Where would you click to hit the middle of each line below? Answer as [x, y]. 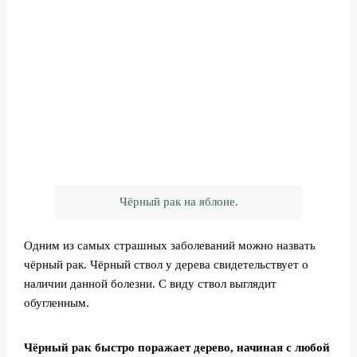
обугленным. [57, 302]
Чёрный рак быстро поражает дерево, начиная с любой [177, 347]
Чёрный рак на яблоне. [178, 201]
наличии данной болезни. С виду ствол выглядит [150, 283]
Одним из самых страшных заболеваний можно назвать [170, 245]
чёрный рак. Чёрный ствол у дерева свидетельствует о [166, 264]
